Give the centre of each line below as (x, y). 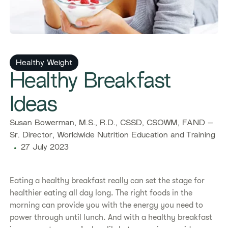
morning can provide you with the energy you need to (107, 205)
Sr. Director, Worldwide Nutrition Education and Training (113, 136)
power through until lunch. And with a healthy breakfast (111, 217)
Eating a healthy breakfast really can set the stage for (107, 181)
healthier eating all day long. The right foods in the (101, 193)
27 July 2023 (45, 148)
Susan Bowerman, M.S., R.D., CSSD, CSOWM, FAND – (112, 123)
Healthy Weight (44, 63)
